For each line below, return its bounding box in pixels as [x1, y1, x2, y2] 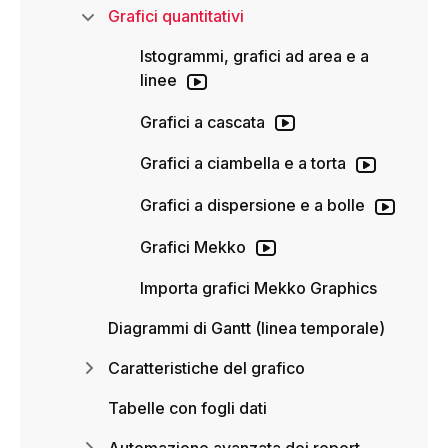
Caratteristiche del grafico [108, 358, 305, 379]
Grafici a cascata [140, 111, 265, 132]
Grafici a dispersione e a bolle [140, 194, 365, 215]
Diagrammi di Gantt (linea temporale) [108, 318, 385, 339]
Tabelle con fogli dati [108, 398, 267, 419]
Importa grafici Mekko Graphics [140, 278, 377, 299]
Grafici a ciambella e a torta [140, 153, 346, 174]
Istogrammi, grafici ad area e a [140, 46, 369, 66]
